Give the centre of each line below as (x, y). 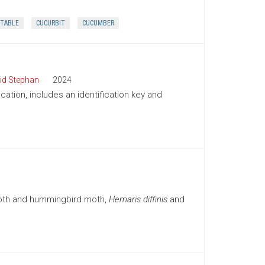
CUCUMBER (98, 23)
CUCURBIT (50, 23)
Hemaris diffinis (138, 199)
